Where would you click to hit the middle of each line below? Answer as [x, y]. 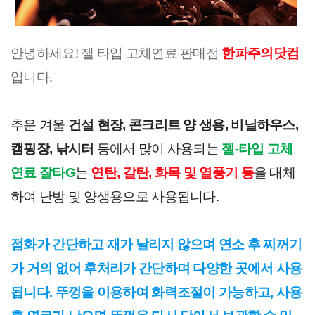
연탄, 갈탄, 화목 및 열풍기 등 [172, 173]
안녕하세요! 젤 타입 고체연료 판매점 [116, 53]
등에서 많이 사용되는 [158, 149]
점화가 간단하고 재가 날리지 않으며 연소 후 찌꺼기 [156, 244]
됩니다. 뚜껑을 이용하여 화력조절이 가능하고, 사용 [156, 292]
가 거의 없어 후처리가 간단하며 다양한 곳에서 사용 [156, 268]
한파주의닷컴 [261, 53]
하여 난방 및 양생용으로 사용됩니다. [115, 197]
